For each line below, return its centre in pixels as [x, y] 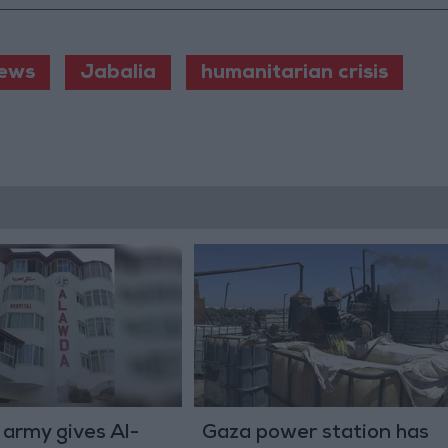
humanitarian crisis [294, 74]
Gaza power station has [315, 434]
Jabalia [117, 74]
